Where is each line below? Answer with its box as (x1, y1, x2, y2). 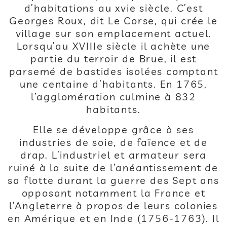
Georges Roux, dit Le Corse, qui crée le (9, 14, 218, 27)
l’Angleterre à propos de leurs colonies (9, 199, 218, 212)
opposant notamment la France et (21, 186, 206, 199)
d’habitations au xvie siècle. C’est (24, 2, 203, 14)
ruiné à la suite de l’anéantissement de (8, 161, 219, 174)
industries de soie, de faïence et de (19, 136, 208, 148)
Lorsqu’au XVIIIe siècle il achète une (16, 40, 211, 52)
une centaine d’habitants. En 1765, (19, 78, 208, 90)
